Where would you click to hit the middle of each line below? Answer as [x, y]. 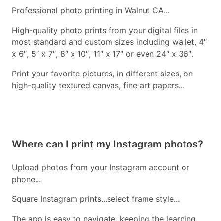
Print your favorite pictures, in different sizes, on [102, 74]
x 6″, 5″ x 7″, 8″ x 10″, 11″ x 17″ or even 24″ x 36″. [103, 54]
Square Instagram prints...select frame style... [96, 199]
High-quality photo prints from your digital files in [105, 30]
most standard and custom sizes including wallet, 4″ [109, 42]
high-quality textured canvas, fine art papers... [98, 86]
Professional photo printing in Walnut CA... [91, 11]
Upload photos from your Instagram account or [101, 167]
